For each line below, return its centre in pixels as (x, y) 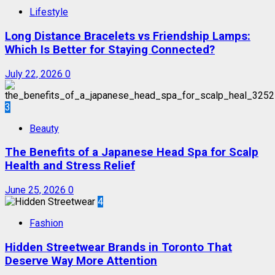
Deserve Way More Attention (81, 261)
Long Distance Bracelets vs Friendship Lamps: (128, 36)
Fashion (46, 223)
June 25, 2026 (37, 190)
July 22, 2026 (35, 74)
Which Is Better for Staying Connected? (110, 49)
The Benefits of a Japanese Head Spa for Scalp (132, 153)
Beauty (44, 128)
